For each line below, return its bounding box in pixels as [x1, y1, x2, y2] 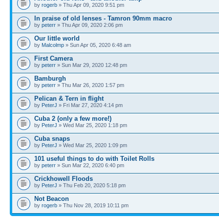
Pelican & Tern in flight [34, 95, 104, 102]
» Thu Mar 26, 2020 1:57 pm [56, 82, 124, 88]
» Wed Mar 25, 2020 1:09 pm [57, 142, 127, 148]
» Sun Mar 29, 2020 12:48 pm [56, 62, 127, 68]
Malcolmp [42, 42, 64, 48]
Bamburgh [34, 75, 66, 82]
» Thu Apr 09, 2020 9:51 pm [57, 2, 124, 8]
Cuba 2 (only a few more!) [34, 115, 111, 122]
